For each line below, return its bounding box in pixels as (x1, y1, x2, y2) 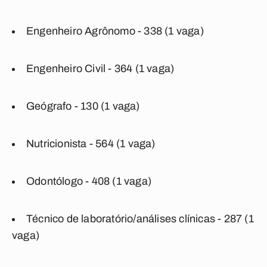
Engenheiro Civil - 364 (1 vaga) (26, 63, 175, 74)
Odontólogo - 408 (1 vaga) (26, 175, 151, 187)
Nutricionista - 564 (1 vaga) (26, 138, 156, 150)
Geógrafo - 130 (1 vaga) (26, 100, 140, 112)
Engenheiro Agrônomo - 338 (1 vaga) (26, 25, 204, 37)
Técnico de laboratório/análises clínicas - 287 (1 (26, 213, 254, 225)
